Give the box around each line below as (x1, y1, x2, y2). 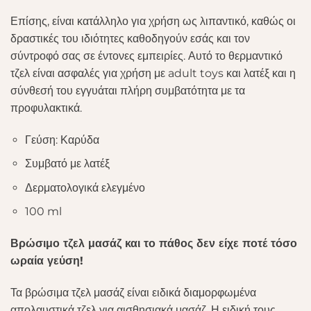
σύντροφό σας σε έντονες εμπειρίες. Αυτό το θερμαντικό (10, 49, 283, 62)
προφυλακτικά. (10, 101, 82, 115)
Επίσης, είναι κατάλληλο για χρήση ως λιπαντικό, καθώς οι (10, 14, 296, 28)
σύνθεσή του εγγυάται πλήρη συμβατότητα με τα (10, 83, 245, 97)
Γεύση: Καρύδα (24, 133, 99, 146)
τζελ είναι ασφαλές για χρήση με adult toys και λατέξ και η (10, 66, 296, 80)
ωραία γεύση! (10, 254, 83, 268)
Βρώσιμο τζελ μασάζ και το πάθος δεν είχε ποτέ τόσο (10, 237, 297, 251)
